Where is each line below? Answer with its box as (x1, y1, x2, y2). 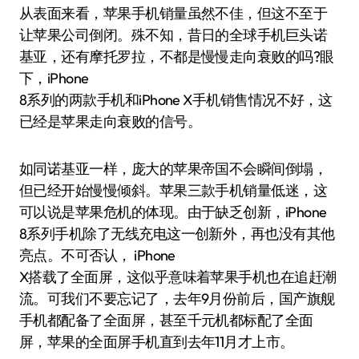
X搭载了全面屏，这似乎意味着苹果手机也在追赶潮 (19, 268, 337, 286)
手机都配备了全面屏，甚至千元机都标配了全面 (19, 311, 313, 329)
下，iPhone (19, 69, 89, 87)
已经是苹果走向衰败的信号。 (19, 112, 201, 131)
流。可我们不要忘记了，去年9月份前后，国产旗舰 (19, 289, 335, 308)
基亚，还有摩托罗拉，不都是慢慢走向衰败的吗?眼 (19, 47, 334, 66)
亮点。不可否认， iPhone (19, 246, 175, 264)
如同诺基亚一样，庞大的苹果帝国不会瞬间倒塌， (19, 159, 328, 178)
